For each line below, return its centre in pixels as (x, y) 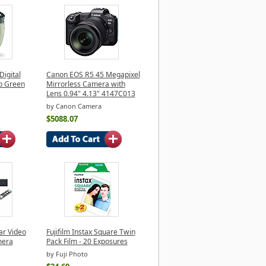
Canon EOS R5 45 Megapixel (93, 74)
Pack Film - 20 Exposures (87, 241)
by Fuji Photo (67, 254)
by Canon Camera (74, 106)
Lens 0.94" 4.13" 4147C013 (91, 93)
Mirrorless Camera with (85, 84)
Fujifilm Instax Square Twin (91, 232)
